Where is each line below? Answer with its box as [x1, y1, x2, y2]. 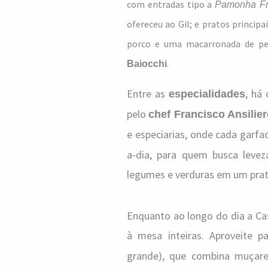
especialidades [168, 88, 245, 100]
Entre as [127, 87, 169, 100]
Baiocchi [127, 59, 167, 69]
